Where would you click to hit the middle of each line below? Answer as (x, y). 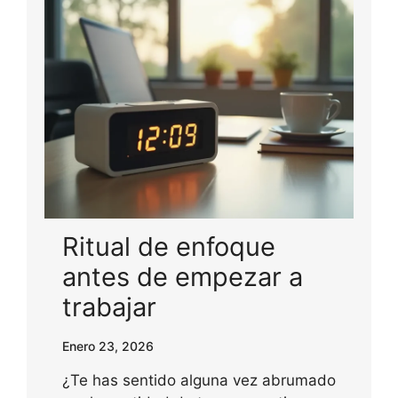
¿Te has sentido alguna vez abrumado (199, 381)
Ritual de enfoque (169, 247)
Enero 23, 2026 (108, 346)
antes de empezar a (183, 277)
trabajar (109, 307)
